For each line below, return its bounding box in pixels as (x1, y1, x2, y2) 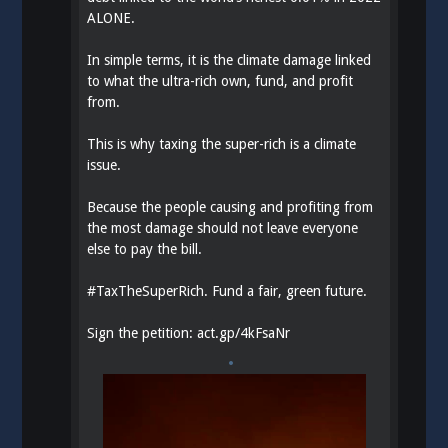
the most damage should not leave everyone (87, 220, 359, 237)
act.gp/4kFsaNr (197, 325, 291, 342)
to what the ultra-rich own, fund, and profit (87, 73, 354, 90)
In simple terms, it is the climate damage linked (87, 52, 372, 69)
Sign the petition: (87, 325, 198, 342)
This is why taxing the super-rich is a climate (87, 136, 357, 153)
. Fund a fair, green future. (204, 283, 368, 300)
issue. (87, 157, 122, 174)
